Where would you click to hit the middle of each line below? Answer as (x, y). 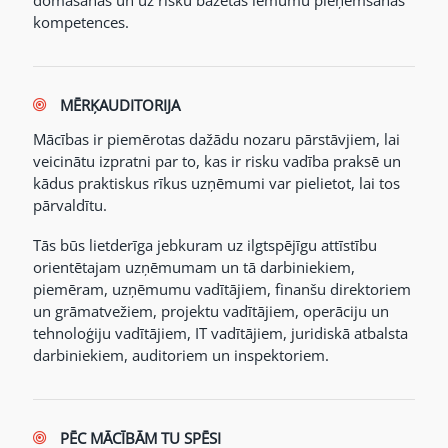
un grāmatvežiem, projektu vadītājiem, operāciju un (211, 311)
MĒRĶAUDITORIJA (120, 105)
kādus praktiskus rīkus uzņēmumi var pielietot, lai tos (216, 183)
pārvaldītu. (70, 205)
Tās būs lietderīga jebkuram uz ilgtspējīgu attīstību (205, 245)
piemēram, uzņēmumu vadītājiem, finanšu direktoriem (222, 289)
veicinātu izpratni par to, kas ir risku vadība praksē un (217, 161)
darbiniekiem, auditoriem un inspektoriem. (181, 355)
